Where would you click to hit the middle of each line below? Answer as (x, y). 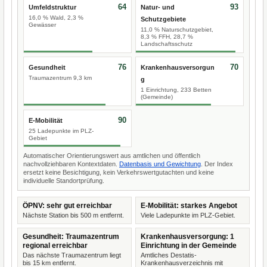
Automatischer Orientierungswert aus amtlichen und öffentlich (112, 156)
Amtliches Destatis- (169, 255)
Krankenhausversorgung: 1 (187, 237)
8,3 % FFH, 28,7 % (167, 37)
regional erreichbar (55, 246)
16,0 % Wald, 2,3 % (56, 18)
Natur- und (158, 7)
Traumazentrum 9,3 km (60, 78)
